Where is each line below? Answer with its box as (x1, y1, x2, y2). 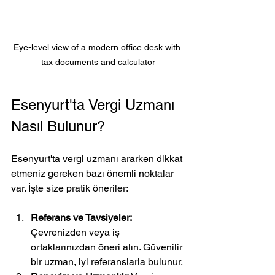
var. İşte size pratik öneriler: (11, 182, 128, 194)
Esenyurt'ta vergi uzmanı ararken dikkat (11, 152, 185, 165)
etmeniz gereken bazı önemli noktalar (11, 167, 176, 179)
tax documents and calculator (41, 56, 155, 67)
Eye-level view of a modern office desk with (14, 42, 183, 52)
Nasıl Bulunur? (11, 117, 105, 134)
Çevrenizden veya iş (31, 226, 122, 238)
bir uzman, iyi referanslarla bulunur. (31, 255, 183, 268)
